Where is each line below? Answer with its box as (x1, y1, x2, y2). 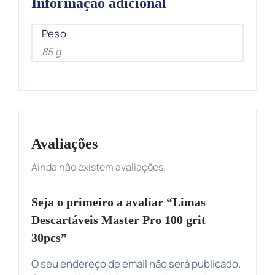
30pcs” (31, 230, 67, 244)
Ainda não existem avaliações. (31, 160, 166, 174)
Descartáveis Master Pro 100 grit (31, 212, 206, 227)
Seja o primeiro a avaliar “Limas (31, 195, 206, 209)
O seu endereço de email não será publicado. (31, 256, 241, 271)
